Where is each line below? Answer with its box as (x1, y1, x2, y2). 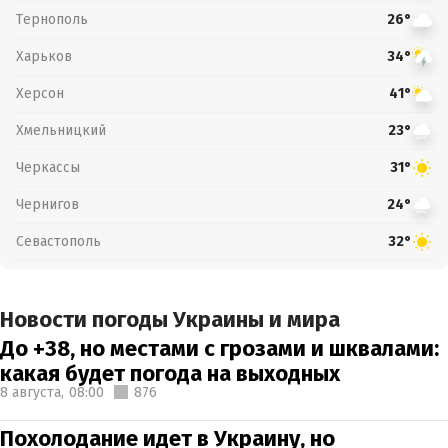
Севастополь (16, 232, 101, 250)
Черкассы (16, 158, 80, 176)
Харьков (16, 47, 72, 65)
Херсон (16, 84, 64, 102)
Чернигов (16, 195, 79, 213)
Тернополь (16, 10, 88, 28)
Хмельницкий (16, 121, 106, 139)
